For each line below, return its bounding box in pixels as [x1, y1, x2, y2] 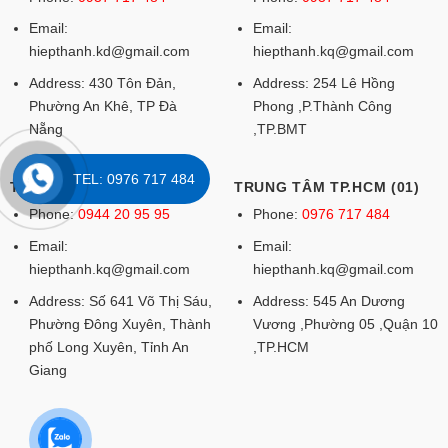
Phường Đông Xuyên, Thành [28, 315, 211, 332]
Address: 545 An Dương [252, 292, 405, 309]
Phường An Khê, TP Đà [28, 97, 177, 114]
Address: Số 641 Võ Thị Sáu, [28, 292, 212, 309]
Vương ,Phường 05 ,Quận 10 [252, 315, 438, 332]
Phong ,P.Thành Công [252, 97, 392, 114]
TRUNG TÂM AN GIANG [9, 179, 181, 196]
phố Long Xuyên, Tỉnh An [28, 338, 189, 355]
